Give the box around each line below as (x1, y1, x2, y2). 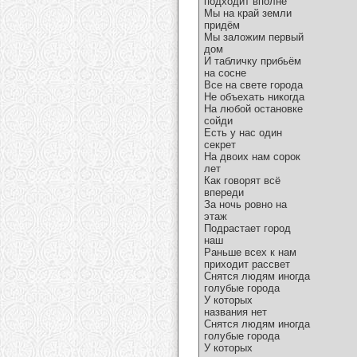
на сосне (204, 67, 246, 80)
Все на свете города (204, 79, 303, 92)
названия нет (204, 306, 267, 319)
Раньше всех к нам (204, 246, 296, 259)
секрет (204, 139, 236, 151)
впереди (204, 186, 244, 199)
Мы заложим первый (204, 31, 304, 44)
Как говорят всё (204, 175, 280, 187)
